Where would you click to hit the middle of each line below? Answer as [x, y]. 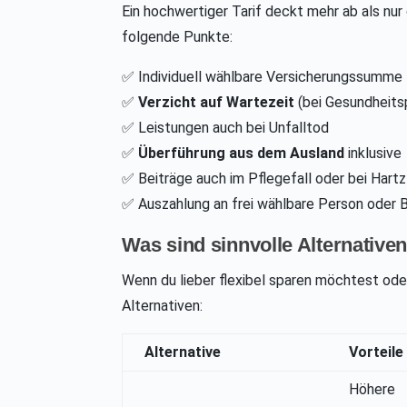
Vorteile [377, 352]
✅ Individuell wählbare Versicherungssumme [263, 77]
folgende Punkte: [178, 37]
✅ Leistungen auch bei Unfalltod [226, 128]
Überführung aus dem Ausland [242, 154]
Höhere [372, 390]
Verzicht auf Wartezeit [217, 103]
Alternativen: [163, 306]
